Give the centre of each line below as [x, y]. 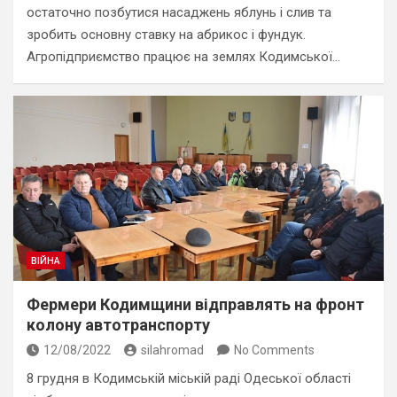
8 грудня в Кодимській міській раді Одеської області [189, 378]
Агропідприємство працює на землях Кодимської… [183, 57]
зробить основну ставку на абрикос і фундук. [166, 35]
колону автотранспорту [118, 325]
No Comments [274, 350]
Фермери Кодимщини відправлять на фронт [195, 304]
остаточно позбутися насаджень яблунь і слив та [179, 12]
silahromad [172, 350]
